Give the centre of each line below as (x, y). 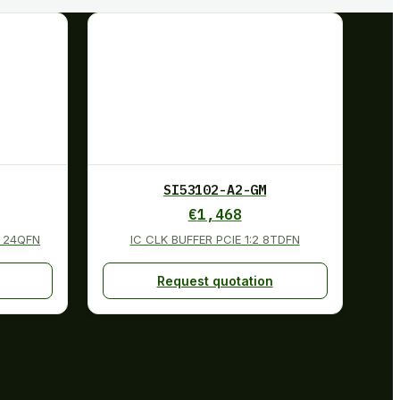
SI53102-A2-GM (215, 189)
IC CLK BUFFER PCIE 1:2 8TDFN (215, 239)
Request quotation (215, 280)
